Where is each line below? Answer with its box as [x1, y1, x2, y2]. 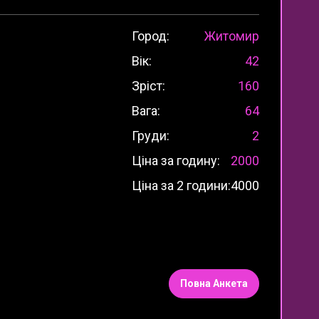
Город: [132, 28, 169, 43]
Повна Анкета [180, 277, 248, 289]
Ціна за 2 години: [132, 178, 231, 193]
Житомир [204, 28, 259, 43]
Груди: [132, 128, 169, 143]
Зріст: [132, 78, 165, 93]
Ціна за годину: [132, 153, 220, 168]
